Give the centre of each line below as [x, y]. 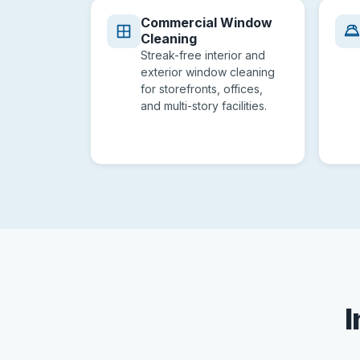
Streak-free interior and [203, 55]
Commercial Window [207, 22]
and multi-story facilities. [204, 106]
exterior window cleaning [208, 72]
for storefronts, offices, [202, 89]
